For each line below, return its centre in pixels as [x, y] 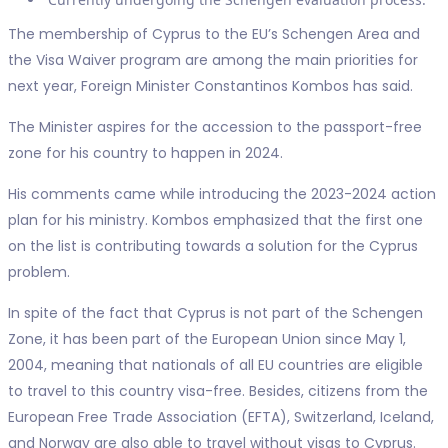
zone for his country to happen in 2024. [145, 152]
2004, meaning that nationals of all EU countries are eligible [215, 364]
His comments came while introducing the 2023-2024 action [221, 193]
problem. [38, 271]
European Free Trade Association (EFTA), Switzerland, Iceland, [220, 416]
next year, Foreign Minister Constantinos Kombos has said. [210, 85]
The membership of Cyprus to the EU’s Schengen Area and [213, 33]
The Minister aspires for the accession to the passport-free [214, 126]
